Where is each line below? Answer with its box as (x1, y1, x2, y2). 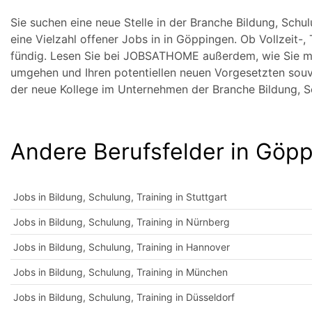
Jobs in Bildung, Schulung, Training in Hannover (13, 241, 230, 253)
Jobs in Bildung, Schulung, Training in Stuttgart (13, 191, 227, 203)
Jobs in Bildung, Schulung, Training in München (13, 266, 228, 278)
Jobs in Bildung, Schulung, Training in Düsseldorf (13, 291, 235, 303)
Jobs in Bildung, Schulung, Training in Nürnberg (13, 216, 230, 228)
